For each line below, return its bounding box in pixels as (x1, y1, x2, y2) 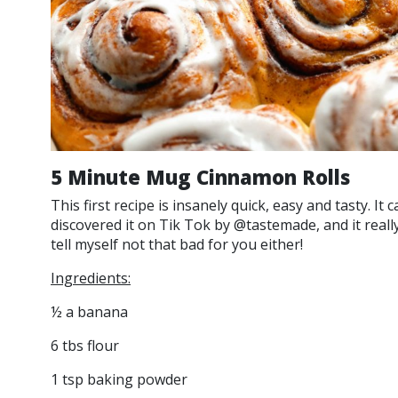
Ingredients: (51, 268, 131, 288)
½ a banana (51, 302, 131, 322)
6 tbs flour (51, 336, 119, 355)
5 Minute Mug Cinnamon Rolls (51, 163, 350, 190)
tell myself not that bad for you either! (51, 235, 310, 254)
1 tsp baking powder (51, 370, 187, 389)
